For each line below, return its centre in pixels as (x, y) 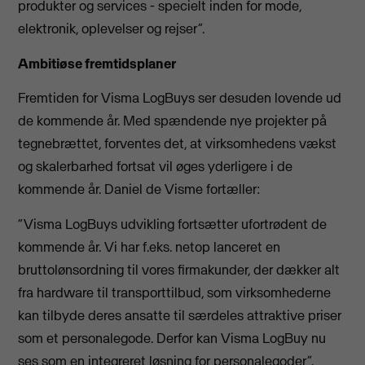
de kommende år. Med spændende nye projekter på (173, 121)
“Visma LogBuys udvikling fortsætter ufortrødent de (173, 224)
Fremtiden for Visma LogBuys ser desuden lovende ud (180, 98)
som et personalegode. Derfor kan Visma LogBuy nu (172, 338)
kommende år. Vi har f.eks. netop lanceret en (150, 246)
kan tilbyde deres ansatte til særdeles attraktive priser (180, 315)
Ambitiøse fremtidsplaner (97, 63)
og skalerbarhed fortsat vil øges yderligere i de (156, 167)
